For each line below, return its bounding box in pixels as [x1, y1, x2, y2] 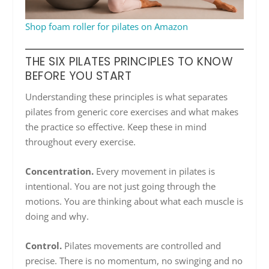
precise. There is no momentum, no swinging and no [25, 254, 243, 267]
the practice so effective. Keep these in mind [25, 120, 207, 133]
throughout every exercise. [25, 135, 136, 148]
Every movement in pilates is [94, 165, 216, 177]
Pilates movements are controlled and [62, 239, 222, 252]
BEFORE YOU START [25, 67, 132, 84]
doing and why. [25, 210, 89, 222]
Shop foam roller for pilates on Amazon [25, 20, 189, 33]
